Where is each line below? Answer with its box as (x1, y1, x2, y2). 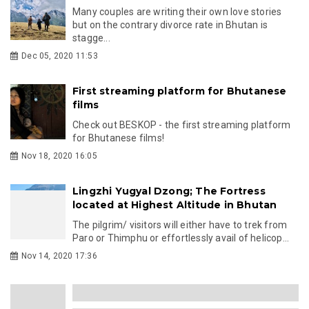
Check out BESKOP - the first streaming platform (72, 119, 291, 130)
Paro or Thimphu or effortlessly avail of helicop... (72, 232, 290, 243)
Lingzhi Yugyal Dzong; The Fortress (72, 184, 266, 197)
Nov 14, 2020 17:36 (21, 250, 97, 261)
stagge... (72, 32, 110, 43)
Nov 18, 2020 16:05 (21, 150, 97, 161)
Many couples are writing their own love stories (72, 6, 282, 17)
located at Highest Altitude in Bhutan (72, 198, 277, 211)
